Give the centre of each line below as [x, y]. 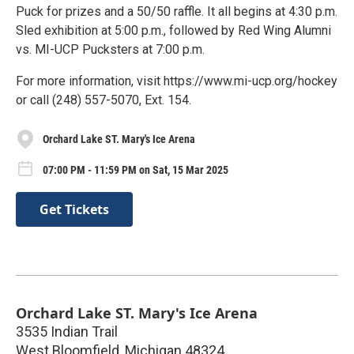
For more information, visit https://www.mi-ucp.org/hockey [177, 81]
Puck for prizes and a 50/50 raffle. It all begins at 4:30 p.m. [177, 12]
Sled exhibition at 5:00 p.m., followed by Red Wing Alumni [173, 31]
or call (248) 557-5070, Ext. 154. [104, 100]
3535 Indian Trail [67, 331]
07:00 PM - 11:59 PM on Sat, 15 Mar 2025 [136, 169]
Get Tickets [74, 209]
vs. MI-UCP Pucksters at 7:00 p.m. [110, 50]
